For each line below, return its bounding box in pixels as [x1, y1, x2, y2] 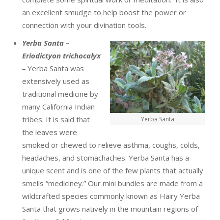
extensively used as [22, 76, 89, 86]
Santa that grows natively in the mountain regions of [22, 204, 198, 214]
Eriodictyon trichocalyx [22, 51, 101, 60]
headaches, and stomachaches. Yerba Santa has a [22, 153, 189, 163]
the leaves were [22, 127, 77, 137]
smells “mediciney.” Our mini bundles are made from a [22, 178, 203, 188]
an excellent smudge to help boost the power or [22, 7, 186, 17]
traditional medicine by [22, 89, 98, 99]
